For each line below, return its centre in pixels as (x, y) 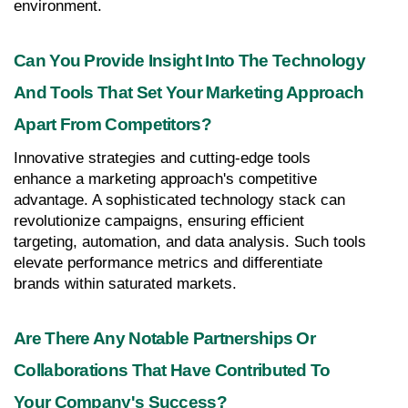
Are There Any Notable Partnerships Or (165, 338)
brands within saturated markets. (125, 283)
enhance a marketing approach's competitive (165, 178)
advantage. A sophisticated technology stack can (179, 199)
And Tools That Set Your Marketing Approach (189, 92)
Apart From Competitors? (112, 124)
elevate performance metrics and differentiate (168, 262)
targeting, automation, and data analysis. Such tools (190, 241)
